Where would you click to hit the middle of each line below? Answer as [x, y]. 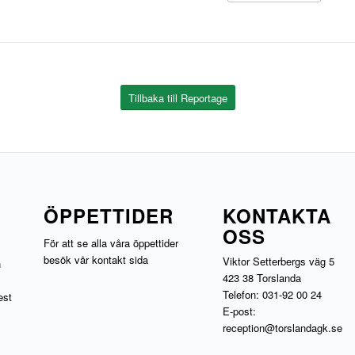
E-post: [240, 311]
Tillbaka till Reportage [177, 98]
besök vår [67, 259]
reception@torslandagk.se [283, 327]
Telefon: [243, 294]
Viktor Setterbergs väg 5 [279, 261]
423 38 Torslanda [262, 277]
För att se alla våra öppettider [111, 242]
